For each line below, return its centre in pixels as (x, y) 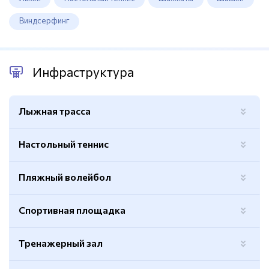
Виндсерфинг (44, 21)
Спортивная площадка (72, 210)
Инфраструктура (83, 72)
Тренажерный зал (61, 243)
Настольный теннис (64, 144)
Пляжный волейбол (65, 177)
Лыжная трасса (55, 110)
